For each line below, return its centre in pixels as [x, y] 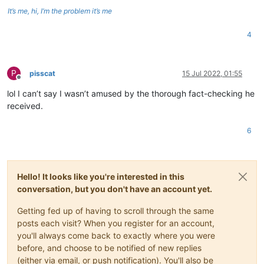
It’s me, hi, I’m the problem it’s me [60, 11]
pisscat [42, 73]
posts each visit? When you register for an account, [116, 223]
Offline [29, 81]
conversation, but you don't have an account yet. [115, 189]
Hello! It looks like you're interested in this [101, 176]
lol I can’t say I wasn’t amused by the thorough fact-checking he [131, 93]
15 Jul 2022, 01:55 [212, 73]
